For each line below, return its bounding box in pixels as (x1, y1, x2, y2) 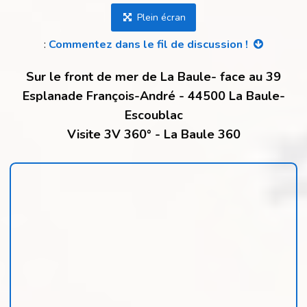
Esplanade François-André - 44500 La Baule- (22, 87, 285, 104)
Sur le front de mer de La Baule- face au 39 (26, 68, 281, 85)
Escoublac (124, 106, 183, 123)
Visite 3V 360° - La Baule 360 (66, 125, 241, 143)
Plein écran (134, 11, 186, 25)
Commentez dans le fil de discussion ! (49, 36, 251, 52)
